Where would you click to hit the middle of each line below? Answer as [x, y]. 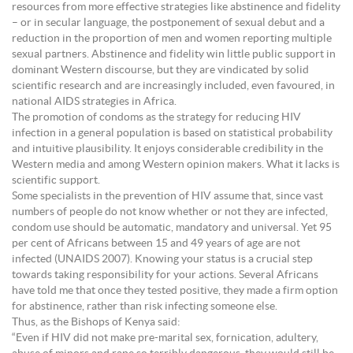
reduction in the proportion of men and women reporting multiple [172, 38]
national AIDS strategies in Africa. [94, 101]
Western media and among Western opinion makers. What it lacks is [176, 164]
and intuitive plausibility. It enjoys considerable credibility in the [167, 149]
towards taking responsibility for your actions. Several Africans [165, 275]
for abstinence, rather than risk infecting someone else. [145, 306]
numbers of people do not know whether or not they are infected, [170, 212]
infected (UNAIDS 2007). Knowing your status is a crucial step [162, 259]
